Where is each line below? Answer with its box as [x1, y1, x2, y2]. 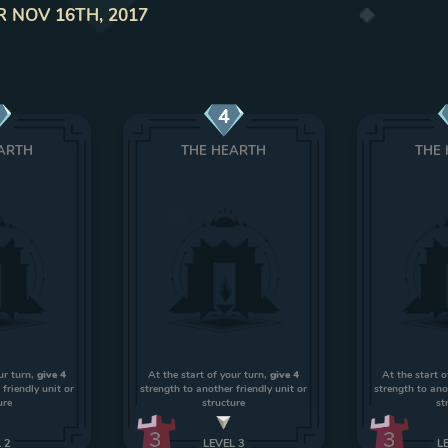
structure [202, 395, 246, 410]
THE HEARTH [181, 141, 267, 160]
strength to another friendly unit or [140, 381, 308, 396]
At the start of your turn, [148, 367, 271, 382]
